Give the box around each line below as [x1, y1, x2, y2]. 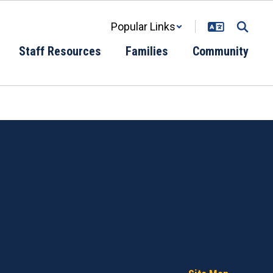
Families [126, 44, 168, 58]
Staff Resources [19, 44, 101, 58]
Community [193, 44, 249, 58]
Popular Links [111, 20, 175, 33]
